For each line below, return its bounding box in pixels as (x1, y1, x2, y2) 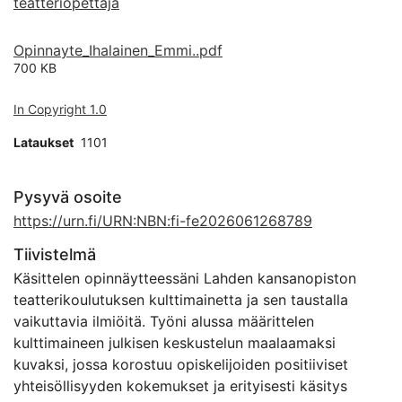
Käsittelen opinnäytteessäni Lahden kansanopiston (13, 269, 356, 287)
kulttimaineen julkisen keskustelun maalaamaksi (13, 334, 336, 352)
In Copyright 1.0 (13, 101, 107, 117)
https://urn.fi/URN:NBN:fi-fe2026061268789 (13, 212, 312, 230)
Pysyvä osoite (13, 188, 122, 206)
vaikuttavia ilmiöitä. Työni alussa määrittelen (13, 312, 314, 330)
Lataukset (13, 135, 74, 150)
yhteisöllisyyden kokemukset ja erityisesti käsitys (13, 377, 347, 395)
